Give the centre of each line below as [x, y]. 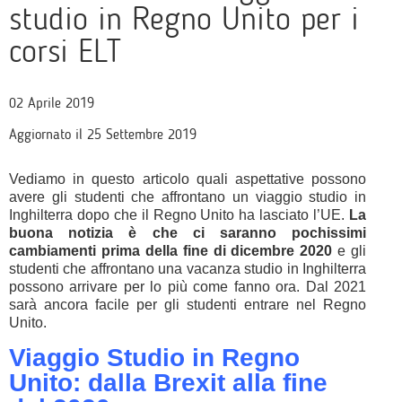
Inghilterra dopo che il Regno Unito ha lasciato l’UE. [179, 215]
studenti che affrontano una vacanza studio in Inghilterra [188, 269]
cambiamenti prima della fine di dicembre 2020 [171, 251]
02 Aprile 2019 [52, 103]
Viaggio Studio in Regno [154, 358]
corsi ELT [65, 51]
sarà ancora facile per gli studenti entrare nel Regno [188, 305]
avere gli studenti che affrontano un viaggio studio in [188, 197]
